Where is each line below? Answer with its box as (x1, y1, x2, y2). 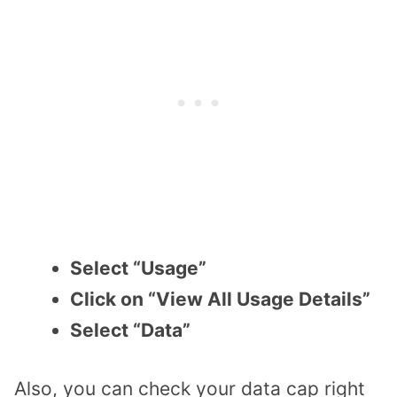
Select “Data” (70, 318, 191, 341)
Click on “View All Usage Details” (70, 287, 370, 310)
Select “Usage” (70, 256, 206, 279)
